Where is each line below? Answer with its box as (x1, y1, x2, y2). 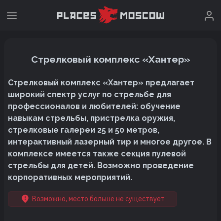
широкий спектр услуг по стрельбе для (8, 89, 171, 99)
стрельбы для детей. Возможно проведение (8, 160, 194, 170)
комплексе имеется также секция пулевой (8, 148, 186, 158)
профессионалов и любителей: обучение (8, 101, 181, 111)
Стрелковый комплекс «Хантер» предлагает (8, 77, 194, 87)
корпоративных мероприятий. (8, 172, 132, 182)
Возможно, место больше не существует (32, 194, 165, 203)
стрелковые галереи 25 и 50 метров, (8, 125, 159, 135)
